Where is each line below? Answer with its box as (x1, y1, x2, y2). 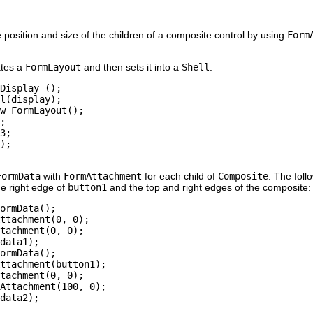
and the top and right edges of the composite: (107, 181, 311, 193)
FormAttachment (64, 170, 142, 182)
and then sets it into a (81, 61, 182, 73)
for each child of (142, 170, 218, 182)
